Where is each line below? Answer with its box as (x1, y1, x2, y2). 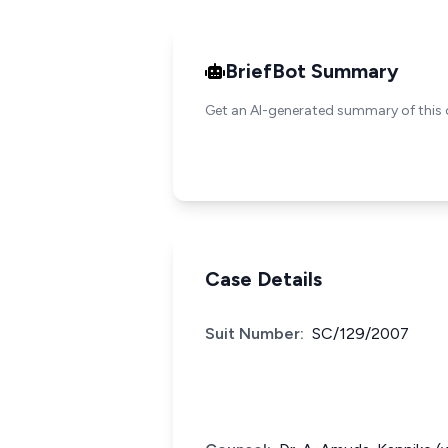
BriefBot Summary (225, 59, 399, 83)
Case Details (205, 267, 322, 291)
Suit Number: (205, 324, 304, 343)
